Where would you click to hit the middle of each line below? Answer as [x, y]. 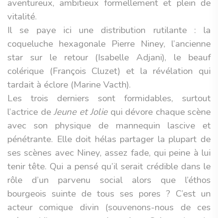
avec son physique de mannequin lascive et [109, 126]
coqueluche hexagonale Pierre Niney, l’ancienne [109, 44]
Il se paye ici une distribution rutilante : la [109, 30]
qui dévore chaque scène [159, 112]
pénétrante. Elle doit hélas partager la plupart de [109, 139]
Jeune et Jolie [81, 112]
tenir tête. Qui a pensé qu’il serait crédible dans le [109, 166]
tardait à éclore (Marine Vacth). [69, 85]
